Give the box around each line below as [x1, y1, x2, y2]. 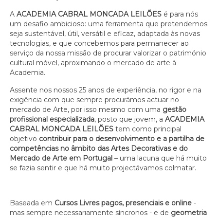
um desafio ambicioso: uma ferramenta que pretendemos [10, 19, 207, 28]
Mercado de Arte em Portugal [10, 154, 112, 163]
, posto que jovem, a [94, 115, 165, 124]
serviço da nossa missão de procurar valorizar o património [10, 49, 206, 57]
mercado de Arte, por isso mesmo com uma [10, 105, 163, 114]
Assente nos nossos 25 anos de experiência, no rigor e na [10, 86, 201, 94]
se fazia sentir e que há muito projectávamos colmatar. [10, 163, 196, 172]
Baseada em [10, 199, 54, 207]
